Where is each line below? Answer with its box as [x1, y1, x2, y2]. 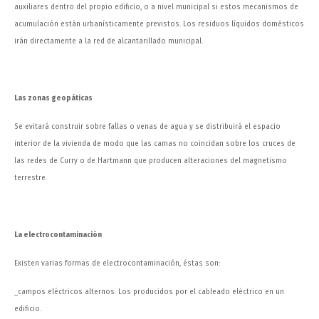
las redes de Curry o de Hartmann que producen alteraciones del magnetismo [14, 156, 287, 166]
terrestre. [14, 173, 47, 183]
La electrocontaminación [14, 230, 102, 240]
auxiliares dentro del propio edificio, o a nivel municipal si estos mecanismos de [14, 2, 298, 12]
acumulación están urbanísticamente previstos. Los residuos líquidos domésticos [14, 19, 304, 29]
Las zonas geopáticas [14, 93, 93, 103]
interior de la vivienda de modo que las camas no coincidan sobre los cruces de [14, 139, 296, 149]
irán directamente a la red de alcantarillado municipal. [14, 36, 203, 46]
